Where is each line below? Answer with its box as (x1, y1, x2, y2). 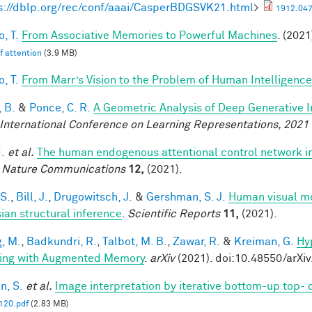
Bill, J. (16, 191, 48, 203)
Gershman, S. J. (146, 191, 226, 203)
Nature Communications (1, 163, 125, 175)
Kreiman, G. (234, 235, 294, 247)
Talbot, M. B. (102, 235, 167, 247)
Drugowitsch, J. (54, 191, 132, 203)
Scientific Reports (127, 208, 220, 219)
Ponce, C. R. (29, 102, 91, 114)
